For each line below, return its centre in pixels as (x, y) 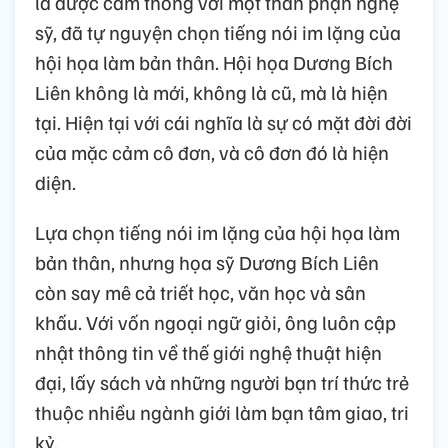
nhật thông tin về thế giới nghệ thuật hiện (208, 352)
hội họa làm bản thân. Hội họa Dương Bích (214, 62)
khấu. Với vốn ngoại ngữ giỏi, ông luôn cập (215, 322)
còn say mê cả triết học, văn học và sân (200, 292)
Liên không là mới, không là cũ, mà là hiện (211, 92)
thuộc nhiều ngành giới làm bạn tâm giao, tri (222, 412)
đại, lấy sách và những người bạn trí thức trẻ (222, 382)
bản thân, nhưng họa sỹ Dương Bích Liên (207, 262)
